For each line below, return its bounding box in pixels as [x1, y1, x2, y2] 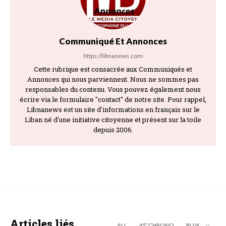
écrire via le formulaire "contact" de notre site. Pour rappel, [20, 94, 206, 104]
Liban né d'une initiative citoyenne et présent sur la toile [25, 115, 201, 124]
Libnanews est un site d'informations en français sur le [26, 104, 200, 114]
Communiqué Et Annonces [59, 35, 167, 46]
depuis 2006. [93, 125, 133, 134]
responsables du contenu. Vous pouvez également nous [25, 84, 201, 94]
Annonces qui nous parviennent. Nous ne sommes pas [27, 74, 199, 84]
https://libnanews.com [83, 51, 143, 60]
